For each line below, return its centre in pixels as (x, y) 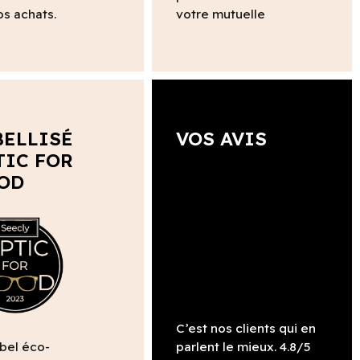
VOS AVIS (221, 138)
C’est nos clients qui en (245, 328)
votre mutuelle (220, 14)
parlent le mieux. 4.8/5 (243, 346)
